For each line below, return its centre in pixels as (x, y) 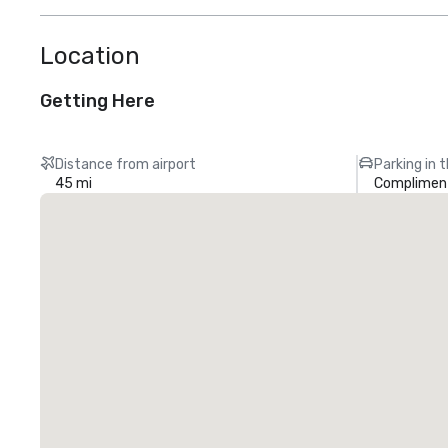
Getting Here (97, 101)
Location (90, 56)
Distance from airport (126, 164)
